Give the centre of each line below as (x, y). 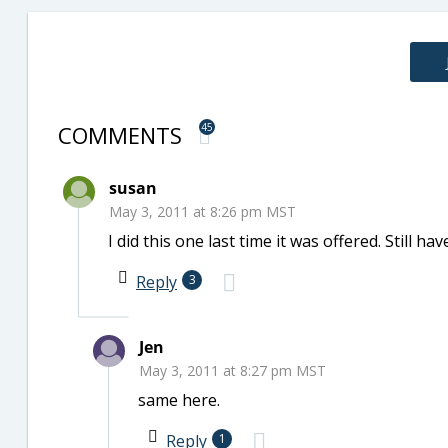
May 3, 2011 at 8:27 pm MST (232, 370)
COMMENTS (123, 135)
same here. (179, 400)
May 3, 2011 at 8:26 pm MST (202, 211)
